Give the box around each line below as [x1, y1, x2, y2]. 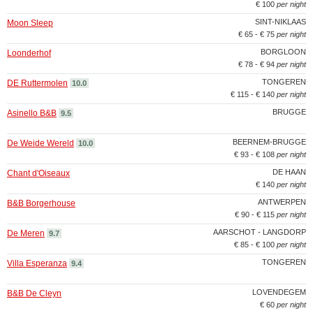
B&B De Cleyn [7, 289, 61, 298]
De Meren [7, 228, 45, 238]
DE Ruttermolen [7, 78, 68, 88]
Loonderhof [7, 48, 51, 58]
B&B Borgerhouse [7, 198, 75, 208]
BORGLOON [261, 48, 306, 56]
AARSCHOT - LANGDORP [213, 228, 306, 236]
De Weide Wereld [7, 138, 74, 148]
